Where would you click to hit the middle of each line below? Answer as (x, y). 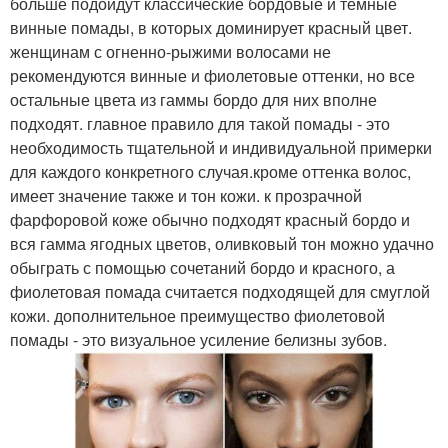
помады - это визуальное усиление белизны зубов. (198, 339)
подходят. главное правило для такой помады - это (200, 123)
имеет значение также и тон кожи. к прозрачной (186, 195)
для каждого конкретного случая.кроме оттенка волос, (210, 171)
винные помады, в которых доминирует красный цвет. (211, 27)
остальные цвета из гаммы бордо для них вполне (193, 99)
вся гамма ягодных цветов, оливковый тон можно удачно (222, 243)
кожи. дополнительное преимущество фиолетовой (197, 315)
